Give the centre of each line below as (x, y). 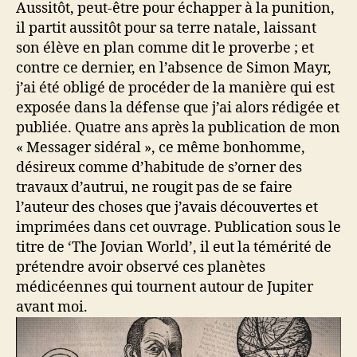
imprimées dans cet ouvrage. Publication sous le (178, 227)
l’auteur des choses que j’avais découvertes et (167, 207)
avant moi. (52, 307)
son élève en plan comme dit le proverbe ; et (165, 48)
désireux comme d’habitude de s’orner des (159, 167)
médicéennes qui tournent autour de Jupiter (165, 287)
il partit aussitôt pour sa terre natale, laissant (166, 28)
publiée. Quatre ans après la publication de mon (178, 127)
